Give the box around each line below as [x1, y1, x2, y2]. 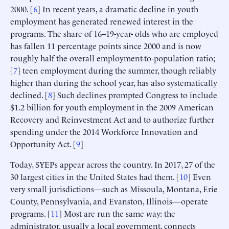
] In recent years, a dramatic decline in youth [37, 3, 198, 14]
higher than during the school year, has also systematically [10, 76, 217, 88]
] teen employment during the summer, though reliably [17, 64, 216, 76]
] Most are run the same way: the [59, 207, 175, 219]
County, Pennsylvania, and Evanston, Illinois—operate [10, 195, 208, 207]
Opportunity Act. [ [10, 138, 76, 149]
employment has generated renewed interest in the [10, 15, 193, 27]
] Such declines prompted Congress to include [52, 88, 217, 100]
